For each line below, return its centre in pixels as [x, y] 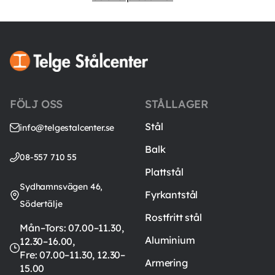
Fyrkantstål [172, 194]
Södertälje [41, 203]
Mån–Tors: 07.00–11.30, [72, 227]
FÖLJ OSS [36, 104]
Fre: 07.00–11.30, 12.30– [73, 254]
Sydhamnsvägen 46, [61, 186]
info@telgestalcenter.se [67, 127]
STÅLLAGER [177, 104]
